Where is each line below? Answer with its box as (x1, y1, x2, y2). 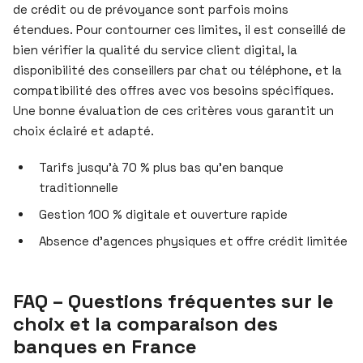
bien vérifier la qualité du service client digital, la (13, 41, 297, 58)
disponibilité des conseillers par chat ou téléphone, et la (13, 62, 342, 78)
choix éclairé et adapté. (13, 122, 154, 139)
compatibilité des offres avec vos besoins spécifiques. (13, 82, 334, 98)
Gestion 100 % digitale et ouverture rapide (39, 206, 288, 222)
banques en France (13, 333, 197, 359)
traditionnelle (39, 179, 118, 195)
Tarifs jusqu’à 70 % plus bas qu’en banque (39, 159, 284, 175)
